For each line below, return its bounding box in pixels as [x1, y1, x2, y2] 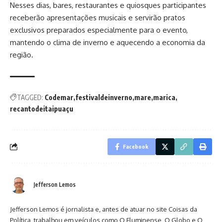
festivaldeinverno [75, 93, 132, 102]
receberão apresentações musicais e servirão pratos [10, 12, 185, 22]
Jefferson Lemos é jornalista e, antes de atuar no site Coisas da [10, 205, 197, 213]
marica [153, 93, 175, 102]
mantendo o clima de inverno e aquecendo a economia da [10, 37, 205, 47]
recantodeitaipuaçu [10, 104, 73, 113]
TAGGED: [17, 93, 43, 102]
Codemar [45, 93, 73, 102]
